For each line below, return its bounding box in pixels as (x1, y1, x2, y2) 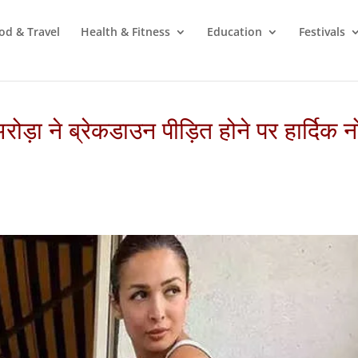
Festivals (299, 24, 345, 39)
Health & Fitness (81, 24, 170, 39)
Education (207, 24, 262, 39)
